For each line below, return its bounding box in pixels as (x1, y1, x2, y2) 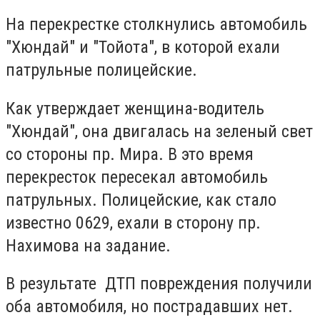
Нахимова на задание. (6, 235, 171, 256)
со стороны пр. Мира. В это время (6, 144, 258, 164)
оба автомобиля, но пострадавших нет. (6, 296, 293, 317)
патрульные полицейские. (6, 60, 197, 81)
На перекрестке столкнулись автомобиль (6, 14, 307, 35)
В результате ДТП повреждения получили (6, 274, 312, 294)
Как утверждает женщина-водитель (6, 98, 264, 119)
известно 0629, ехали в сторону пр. (6, 212, 261, 233)
